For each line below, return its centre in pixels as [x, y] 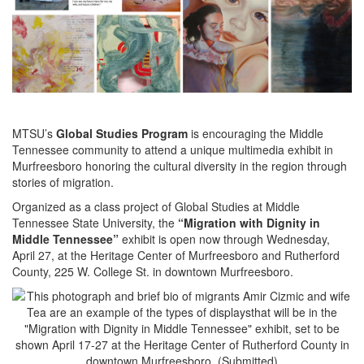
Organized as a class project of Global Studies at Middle [156, 206]
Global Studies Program [122, 133]
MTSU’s [34, 133]
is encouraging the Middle [256, 133]
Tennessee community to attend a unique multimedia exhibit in [173, 149]
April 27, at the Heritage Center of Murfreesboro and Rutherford [176, 255]
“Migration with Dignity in [249, 222]
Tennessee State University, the [95, 222]
